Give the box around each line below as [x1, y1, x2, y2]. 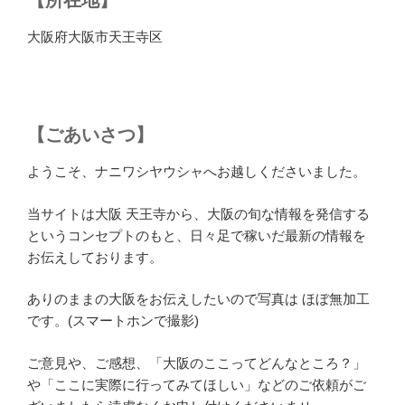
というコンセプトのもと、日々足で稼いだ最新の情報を [27, 227, 366, 243]
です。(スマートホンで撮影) [27, 313, 199, 328]
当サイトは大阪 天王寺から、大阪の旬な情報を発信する [27, 205, 370, 221]
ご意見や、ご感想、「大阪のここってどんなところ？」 [27, 354, 366, 371]
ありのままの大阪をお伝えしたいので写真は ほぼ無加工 [27, 291, 370, 306]
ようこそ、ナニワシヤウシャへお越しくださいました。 [27, 164, 366, 179]
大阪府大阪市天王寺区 [27, 28, 163, 44]
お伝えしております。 [27, 249, 163, 265]
